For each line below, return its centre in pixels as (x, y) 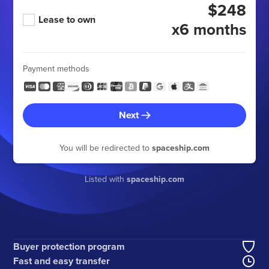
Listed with (106, 179)
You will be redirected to (106, 148)
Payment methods (56, 68)
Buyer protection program (69, 246)
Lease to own (67, 20)
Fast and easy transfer (62, 261)
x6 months (209, 29)
